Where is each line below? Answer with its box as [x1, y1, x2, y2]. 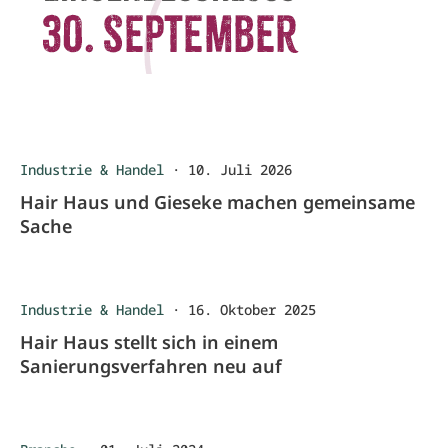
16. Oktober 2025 [188, 300, 316, 319]
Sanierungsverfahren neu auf [20, 354, 282, 378]
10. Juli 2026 [188, 160, 292, 179]
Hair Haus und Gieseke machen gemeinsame [20, 190, 415, 214]
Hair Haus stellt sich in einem [20, 330, 278, 354]
